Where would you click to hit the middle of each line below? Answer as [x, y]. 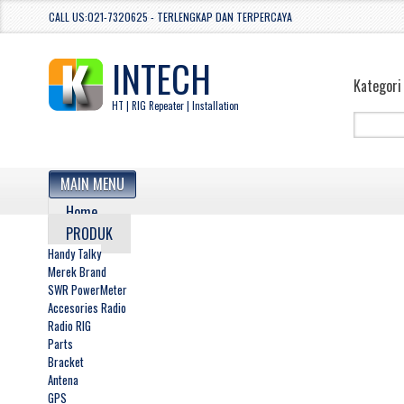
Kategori [377, 86]
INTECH [161, 78]
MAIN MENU [92, 184]
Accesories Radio [87, 308]
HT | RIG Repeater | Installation [175, 106]
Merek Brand [77, 272]
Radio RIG [69, 326]
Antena [63, 380]
